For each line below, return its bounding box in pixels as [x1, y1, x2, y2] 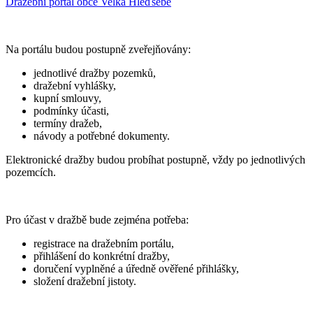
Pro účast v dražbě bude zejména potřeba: [6, 214, 189, 226]
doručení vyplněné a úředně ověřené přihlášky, [34, 263, 239, 275]
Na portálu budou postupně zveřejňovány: [6, 43, 191, 56]
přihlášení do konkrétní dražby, [34, 250, 170, 263]
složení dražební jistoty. [34, 275, 136, 288]
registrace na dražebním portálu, [34, 238, 174, 250]
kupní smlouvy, [34, 92, 101, 105]
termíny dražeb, [34, 117, 102, 130]
